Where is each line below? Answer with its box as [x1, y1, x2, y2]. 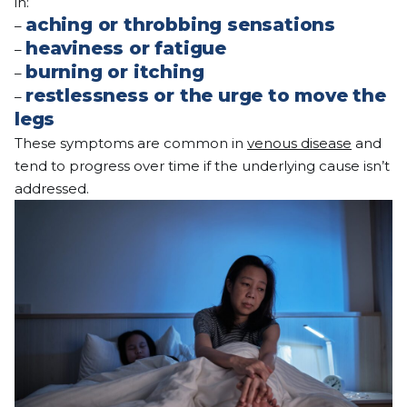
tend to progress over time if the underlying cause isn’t [15, 157, 390, 175]
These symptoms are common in [15, 134, 247, 153]
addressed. [15, 180, 89, 198]
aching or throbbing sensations [25, 14, 335, 36]
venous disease [247, 134, 352, 153]
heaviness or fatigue [25, 37, 226, 60]
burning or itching [25, 61, 204, 84]
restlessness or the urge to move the [25, 84, 386, 107]
